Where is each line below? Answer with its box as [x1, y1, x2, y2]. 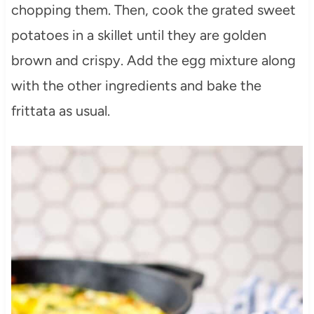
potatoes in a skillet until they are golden [11, 26, 266, 43]
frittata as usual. [11, 102, 110, 119]
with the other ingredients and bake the [11, 76, 261, 94]
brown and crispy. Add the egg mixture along [11, 51, 296, 69]
